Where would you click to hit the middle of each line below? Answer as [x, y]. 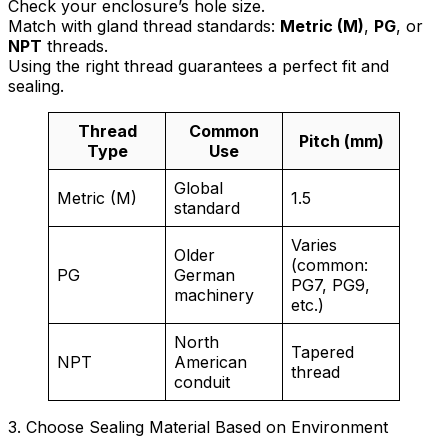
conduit [202, 381]
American [210, 361]
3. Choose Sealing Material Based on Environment [198, 426]
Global [198, 187]
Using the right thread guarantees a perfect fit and [198, 65]
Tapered [322, 351]
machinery [214, 294]
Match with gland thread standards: [144, 25]
